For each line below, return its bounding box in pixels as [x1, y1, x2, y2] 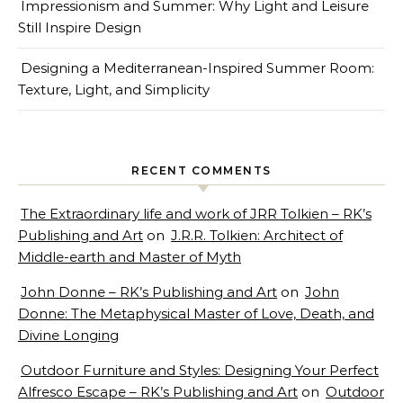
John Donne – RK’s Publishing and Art [21, 282, 277, 300]
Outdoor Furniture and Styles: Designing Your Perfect [21, 361, 379, 379]
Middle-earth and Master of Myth [18, 247, 241, 265]
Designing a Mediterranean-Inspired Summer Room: [21, 58, 374, 76]
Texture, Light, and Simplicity [18, 80, 210, 98]
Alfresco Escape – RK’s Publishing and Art [18, 382, 298, 400]
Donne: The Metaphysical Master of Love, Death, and [18, 304, 374, 322]
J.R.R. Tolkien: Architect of [171, 226, 343, 244]
